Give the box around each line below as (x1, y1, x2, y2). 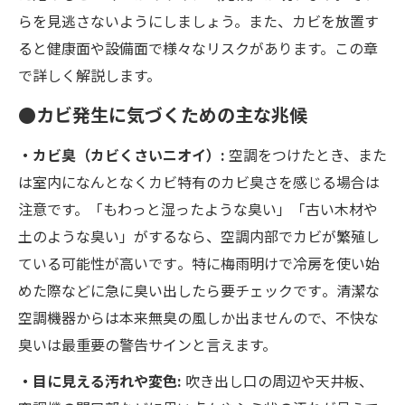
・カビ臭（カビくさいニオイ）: (18, 144, 229, 166)
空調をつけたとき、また (229, 144, 387, 166)
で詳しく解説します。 (18, 64, 161, 87)
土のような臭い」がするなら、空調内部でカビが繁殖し (18, 225, 380, 248)
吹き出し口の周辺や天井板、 (185, 370, 373, 392)
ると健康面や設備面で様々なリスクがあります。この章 (18, 37, 378, 60)
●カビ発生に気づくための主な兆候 (18, 101, 307, 128)
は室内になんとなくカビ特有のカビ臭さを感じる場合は (18, 171, 380, 193)
